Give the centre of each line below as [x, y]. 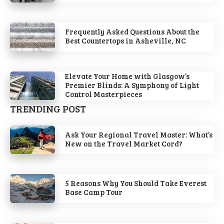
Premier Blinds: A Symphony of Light [132, 85]
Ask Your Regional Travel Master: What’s [138, 134]
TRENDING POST [48, 108]
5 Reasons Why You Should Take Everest [135, 183]
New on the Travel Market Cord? [123, 143]
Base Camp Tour [93, 192]
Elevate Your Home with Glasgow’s [127, 76]
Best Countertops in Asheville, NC [125, 41]
